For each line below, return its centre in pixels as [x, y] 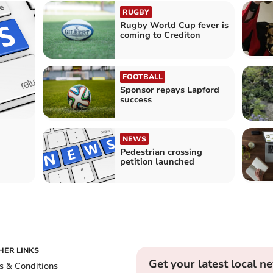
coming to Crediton [160, 35]
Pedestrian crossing [161, 152]
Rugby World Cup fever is [174, 26]
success [136, 99]
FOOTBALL [142, 76]
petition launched [157, 162]
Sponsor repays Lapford [169, 90]
